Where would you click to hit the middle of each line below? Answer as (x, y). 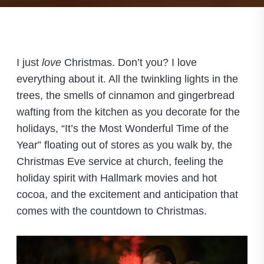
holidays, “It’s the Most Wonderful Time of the (122, 128)
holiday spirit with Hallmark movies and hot (116, 178)
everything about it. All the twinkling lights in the (127, 79)
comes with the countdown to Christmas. (111, 211)
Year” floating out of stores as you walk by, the (124, 145)
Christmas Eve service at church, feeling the (120, 161)
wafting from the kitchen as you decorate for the (128, 112)
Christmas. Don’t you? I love (129, 62)
